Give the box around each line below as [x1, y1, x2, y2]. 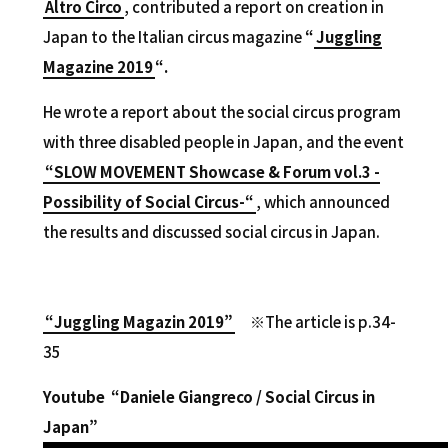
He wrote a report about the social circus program [42, 101, 401, 123]
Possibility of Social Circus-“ [42, 191, 254, 213]
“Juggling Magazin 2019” [44, 311, 233, 333]
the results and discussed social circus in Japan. [42, 221, 380, 243]
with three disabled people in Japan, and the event [42, 131, 404, 153]
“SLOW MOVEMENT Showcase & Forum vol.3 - [44, 161, 380, 183]
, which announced [255, 191, 390, 213]
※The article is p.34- [234, 311, 396, 333]
